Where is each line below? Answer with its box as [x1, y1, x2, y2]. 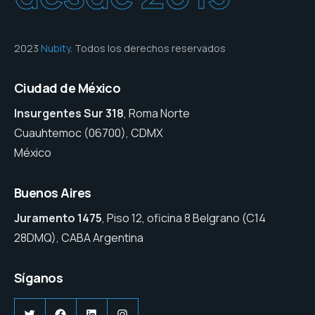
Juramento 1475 [14, 210, 102, 226]
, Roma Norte [124, 105, 190, 122]
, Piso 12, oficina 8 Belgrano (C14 [102, 210, 266, 226]
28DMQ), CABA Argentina [14, 230, 143, 246]
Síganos [14, 269, 63, 287]
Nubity [41, 41, 70, 56]
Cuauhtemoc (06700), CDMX [14, 125, 163, 141]
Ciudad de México [14, 79, 121, 97]
